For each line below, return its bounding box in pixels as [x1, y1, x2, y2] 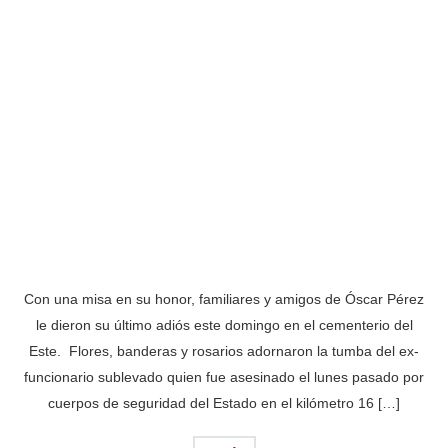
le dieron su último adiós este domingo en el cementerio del [35, 317, 413, 334]
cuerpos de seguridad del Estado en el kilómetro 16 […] [48, 395, 400, 412]
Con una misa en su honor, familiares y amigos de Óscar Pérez [24, 291, 424, 308]
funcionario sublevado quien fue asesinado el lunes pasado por [24, 369, 424, 386]
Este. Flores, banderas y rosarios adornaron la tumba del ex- [29, 343, 419, 360]
